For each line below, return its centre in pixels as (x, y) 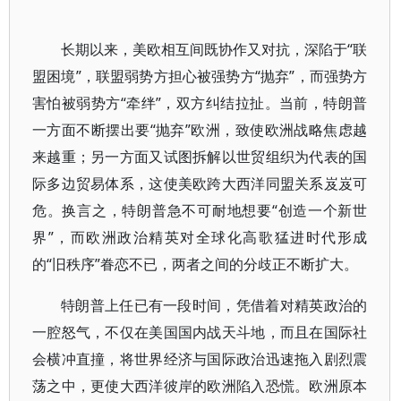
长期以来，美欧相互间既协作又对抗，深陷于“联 (214, 49)
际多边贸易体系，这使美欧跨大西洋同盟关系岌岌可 (200, 183)
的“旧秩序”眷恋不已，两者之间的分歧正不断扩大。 (195, 264)
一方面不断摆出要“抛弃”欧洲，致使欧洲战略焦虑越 (200, 130)
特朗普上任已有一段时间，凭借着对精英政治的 (214, 305)
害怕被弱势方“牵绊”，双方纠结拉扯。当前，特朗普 (200, 103)
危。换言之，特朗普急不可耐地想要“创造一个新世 (200, 210)
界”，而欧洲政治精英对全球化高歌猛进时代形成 (200, 237)
